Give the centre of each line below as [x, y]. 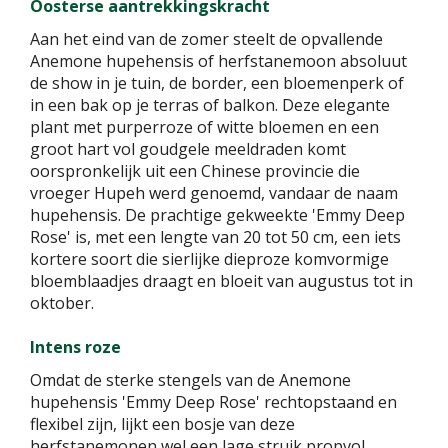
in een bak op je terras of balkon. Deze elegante [210, 105]
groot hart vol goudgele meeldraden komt [188, 149]
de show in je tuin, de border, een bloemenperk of [217, 83]
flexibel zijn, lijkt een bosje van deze [162, 424]
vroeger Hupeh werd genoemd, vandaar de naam [214, 193]
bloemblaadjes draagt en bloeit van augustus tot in [221, 281]
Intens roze [75, 347]
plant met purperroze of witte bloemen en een [204, 127]
